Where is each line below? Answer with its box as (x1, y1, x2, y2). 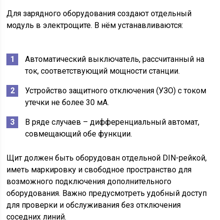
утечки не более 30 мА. (25, 98, 110, 107)
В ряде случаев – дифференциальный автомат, (25, 117, 200, 127)
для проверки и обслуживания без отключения (6, 200, 181, 210)
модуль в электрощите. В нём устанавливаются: (6, 21, 184, 30)
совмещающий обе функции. (25, 129, 133, 138)
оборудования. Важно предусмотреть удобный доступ (6, 189, 207, 198)
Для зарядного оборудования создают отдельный (6, 9, 192, 18)
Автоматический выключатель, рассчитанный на (25, 55, 205, 64)
